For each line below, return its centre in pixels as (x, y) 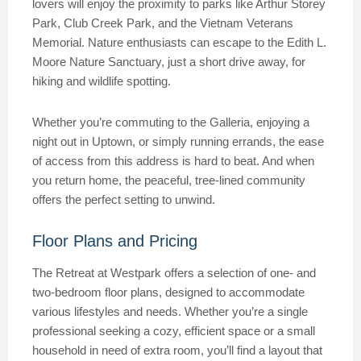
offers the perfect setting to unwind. (124, 199)
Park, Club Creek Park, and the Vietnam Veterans (163, 23)
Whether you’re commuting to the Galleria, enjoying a (171, 122)
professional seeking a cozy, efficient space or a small (174, 331)
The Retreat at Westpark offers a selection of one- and (174, 273)
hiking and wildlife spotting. (102, 81)
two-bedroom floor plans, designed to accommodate (168, 292)
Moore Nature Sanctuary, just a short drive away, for (169, 62)
